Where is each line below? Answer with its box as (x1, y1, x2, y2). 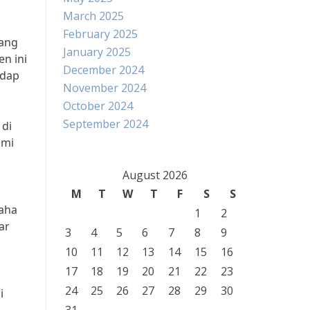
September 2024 (63, 116, 148, 131)
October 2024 (63, 98, 133, 113)
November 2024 (63, 80, 146, 95)
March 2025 (63, 8, 124, 24)
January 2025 (63, 44, 131, 60)
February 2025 (63, 26, 138, 42)
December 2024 (63, 62, 144, 77)
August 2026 (122, 167, 188, 183)
